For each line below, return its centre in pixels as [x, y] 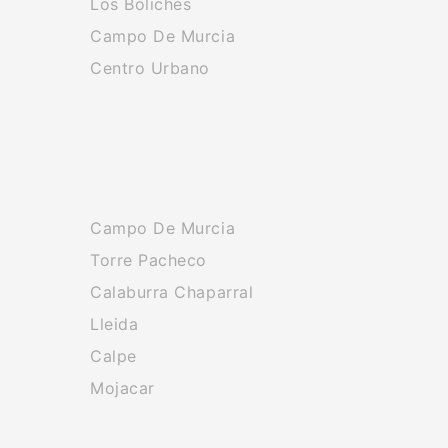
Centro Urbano [150, 68]
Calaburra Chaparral [172, 292]
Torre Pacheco [149, 260]
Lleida [114, 324]
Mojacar [122, 388]
